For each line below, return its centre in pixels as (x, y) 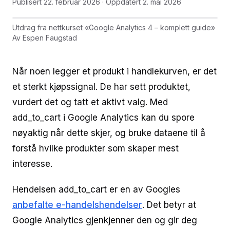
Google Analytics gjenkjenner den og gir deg (105, 220)
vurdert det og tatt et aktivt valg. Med (90, 102)
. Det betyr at (169, 205)
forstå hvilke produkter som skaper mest (95, 148)
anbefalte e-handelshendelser (77, 205)
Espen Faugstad (50, 38)
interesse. (32, 164)
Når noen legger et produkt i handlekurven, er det (114, 71)
